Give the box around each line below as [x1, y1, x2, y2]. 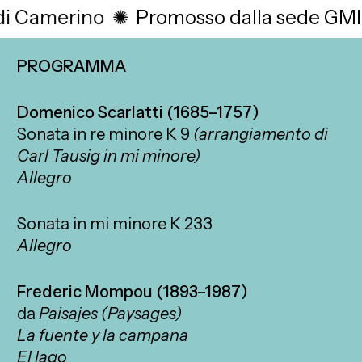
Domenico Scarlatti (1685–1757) [17, 103, 260, 123]
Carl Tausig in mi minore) [17, 146, 201, 166]
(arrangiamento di [193, 124, 329, 145]
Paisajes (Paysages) [39, 304, 183, 324]
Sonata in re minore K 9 [17, 124, 194, 145]
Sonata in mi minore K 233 [17, 214, 213, 234]
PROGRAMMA [17, 57, 128, 77]
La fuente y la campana [17, 326, 189, 346]
